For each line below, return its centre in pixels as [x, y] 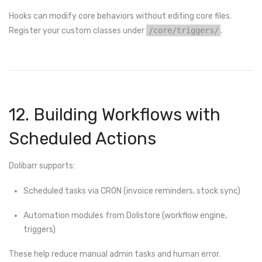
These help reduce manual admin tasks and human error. [115, 254]
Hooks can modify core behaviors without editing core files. [120, 16]
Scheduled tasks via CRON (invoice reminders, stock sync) [132, 191]
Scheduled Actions [82, 138]
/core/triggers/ [183, 30]
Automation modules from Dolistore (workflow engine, [125, 215]
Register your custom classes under [77, 30]
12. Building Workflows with [115, 114]
